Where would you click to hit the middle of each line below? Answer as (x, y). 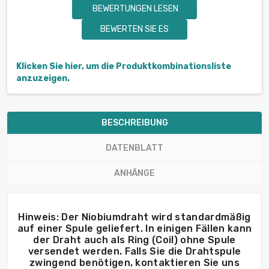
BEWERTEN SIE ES (134, 29)
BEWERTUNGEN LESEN (134, 9)
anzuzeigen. (43, 79)
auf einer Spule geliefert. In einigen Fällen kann (134, 229)
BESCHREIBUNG (134, 123)
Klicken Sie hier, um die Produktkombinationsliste (124, 67)
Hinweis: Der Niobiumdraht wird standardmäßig (134, 217)
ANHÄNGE (134, 174)
